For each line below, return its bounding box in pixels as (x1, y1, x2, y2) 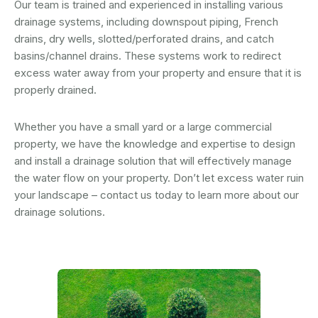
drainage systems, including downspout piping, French (14, 15, 278, 29)
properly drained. (14, 83, 97, 97)
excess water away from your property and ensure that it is (14, 66, 302, 80)
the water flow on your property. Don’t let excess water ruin (14, 171, 304, 185)
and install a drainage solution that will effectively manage (14, 154, 292, 168)
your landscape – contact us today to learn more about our (14, 188, 299, 202)
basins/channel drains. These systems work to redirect (14, 49, 281, 63)
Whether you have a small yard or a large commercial (14, 120, 272, 134)
